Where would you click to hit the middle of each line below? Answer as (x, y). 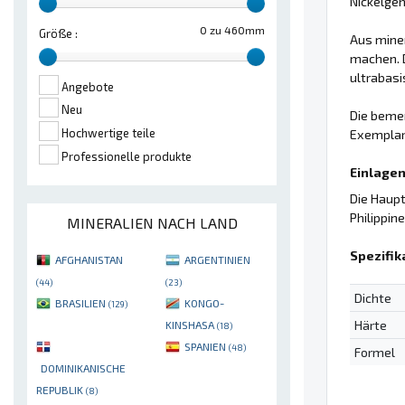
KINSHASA (191, 325)
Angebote (88, 86)
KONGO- (204, 303)
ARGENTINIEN (217, 260)
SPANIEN (207, 347)
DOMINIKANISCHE (83, 368)
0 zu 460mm (232, 30)
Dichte (372, 297)
